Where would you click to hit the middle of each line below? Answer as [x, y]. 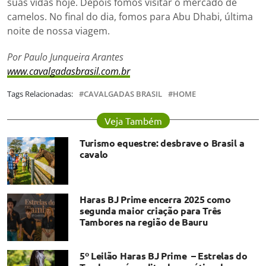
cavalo [94, 154]
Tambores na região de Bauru [144, 221]
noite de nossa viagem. [58, 31]
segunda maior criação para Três [151, 210]
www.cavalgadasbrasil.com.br [69, 71]
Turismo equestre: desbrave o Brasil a [162, 142]
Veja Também [133, 120]
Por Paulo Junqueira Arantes [65, 57]
